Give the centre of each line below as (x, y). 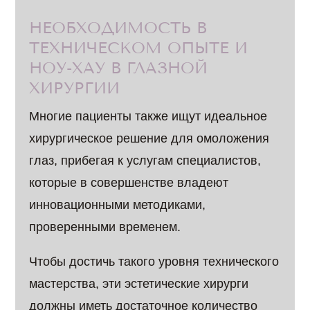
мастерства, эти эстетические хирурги (139, 284)
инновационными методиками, (118, 205)
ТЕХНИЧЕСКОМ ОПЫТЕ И (139, 48)
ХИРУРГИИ (75, 88)
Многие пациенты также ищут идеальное (148, 116)
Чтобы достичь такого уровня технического (154, 262)
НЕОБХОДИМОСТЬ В (118, 28)
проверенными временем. (105, 227)
